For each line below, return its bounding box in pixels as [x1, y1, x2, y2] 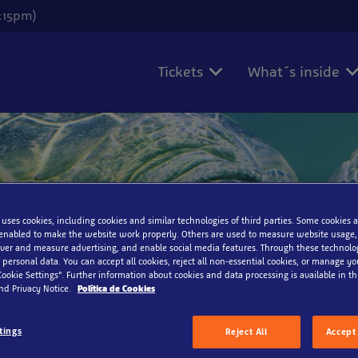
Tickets [158, 63, 203, 81]
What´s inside [248, 63, 340, 81]
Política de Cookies [78, 282, 155, 294]
